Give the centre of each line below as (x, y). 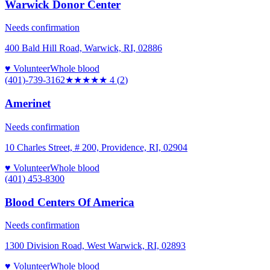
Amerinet (28, 104)
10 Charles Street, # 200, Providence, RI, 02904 (96, 147)
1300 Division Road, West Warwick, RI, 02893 (95, 246)
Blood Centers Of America (70, 202)
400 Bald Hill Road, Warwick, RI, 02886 (83, 48)
